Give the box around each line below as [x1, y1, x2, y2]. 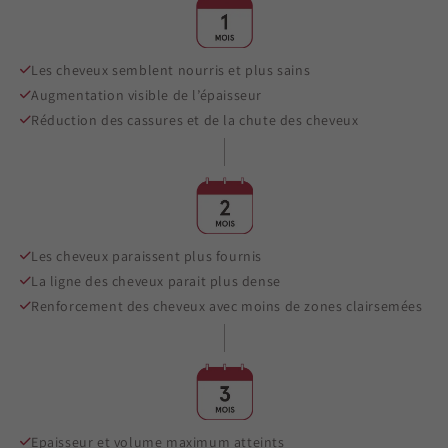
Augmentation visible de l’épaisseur [31, 85, 262, 104]
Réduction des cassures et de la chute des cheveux [31, 110, 359, 129]
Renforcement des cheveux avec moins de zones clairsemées [31, 296, 423, 315]
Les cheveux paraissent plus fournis [31, 246, 262, 265]
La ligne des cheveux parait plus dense [31, 271, 281, 290]
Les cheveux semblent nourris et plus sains [31, 60, 311, 79]
